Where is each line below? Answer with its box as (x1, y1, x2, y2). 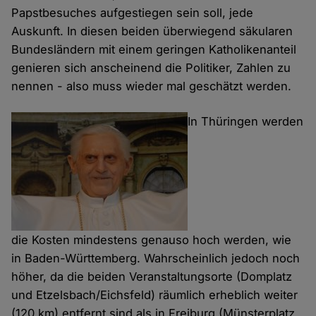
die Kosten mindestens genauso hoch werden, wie (11, 233, 292, 248)
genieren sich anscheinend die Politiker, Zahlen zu (11, 61, 291, 75)
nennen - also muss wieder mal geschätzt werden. (11, 79, 292, 94)
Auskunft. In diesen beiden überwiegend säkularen (11, 24, 293, 39)
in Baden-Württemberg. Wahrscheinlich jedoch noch (11, 251, 300, 266)
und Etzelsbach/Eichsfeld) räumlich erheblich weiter (11, 288, 298, 303)
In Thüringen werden (188, 114, 304, 129)
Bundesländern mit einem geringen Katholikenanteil (11, 42, 297, 57)
